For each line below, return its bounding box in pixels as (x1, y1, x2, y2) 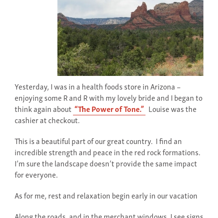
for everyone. (15, 168, 58, 181)
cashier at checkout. (15, 113, 80, 126)
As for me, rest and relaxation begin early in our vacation (15, 189, 198, 201)
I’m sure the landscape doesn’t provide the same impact (15, 157, 197, 169)
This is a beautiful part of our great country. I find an (15, 134, 182, 147)
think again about (15, 102, 73, 115)
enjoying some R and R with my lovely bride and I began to (15, 91, 202, 104)
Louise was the (145, 102, 197, 115)
